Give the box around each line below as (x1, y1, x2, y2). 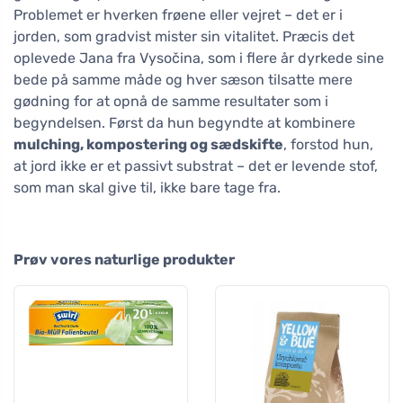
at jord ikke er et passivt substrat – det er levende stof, (13, 157, 378, 175)
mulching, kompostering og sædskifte (13, 136, 283, 154)
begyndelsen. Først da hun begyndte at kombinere (13, 114, 355, 132)
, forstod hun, (283, 136, 373, 154)
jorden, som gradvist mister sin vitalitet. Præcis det (13, 28, 354, 46)
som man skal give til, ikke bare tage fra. (13, 179, 281, 197)
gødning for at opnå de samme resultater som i (13, 93, 328, 111)
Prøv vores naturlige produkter (13, 251, 235, 269)
